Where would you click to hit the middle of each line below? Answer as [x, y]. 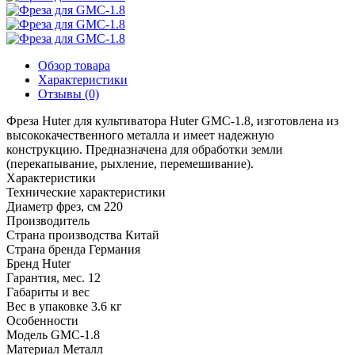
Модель [27, 334]
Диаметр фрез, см [53, 206]
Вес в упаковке [47, 306]
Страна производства [64, 235]
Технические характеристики [86, 192]
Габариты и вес [48, 292]
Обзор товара [74, 65]
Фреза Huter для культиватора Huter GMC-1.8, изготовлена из [172, 120]
